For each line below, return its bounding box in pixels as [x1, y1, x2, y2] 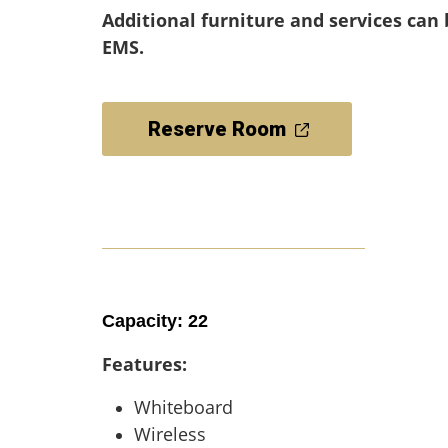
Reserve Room [147, 117, 286, 141]
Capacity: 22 [102, 311, 208, 331]
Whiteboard [134, 395, 233, 419]
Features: [102, 352, 187, 376]
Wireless [134, 422, 206, 446]
